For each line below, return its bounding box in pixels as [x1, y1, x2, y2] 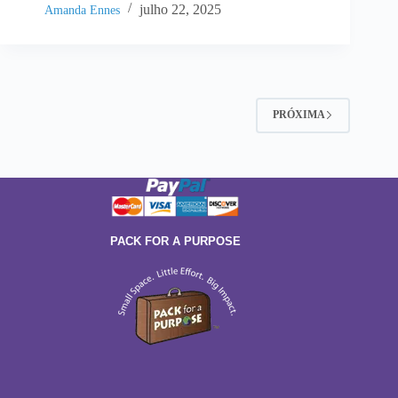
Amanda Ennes [44, 3, 120, 17]
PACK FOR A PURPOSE [109, 235, 241, 248]
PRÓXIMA [273, 108, 326, 122]
